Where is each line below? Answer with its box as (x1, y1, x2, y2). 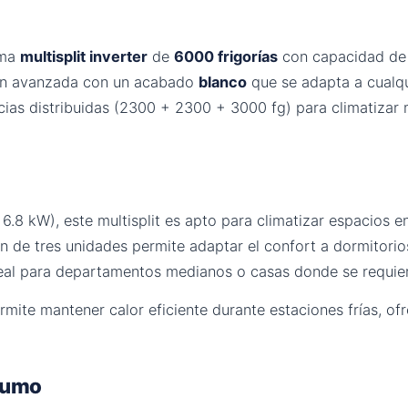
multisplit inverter (20, 46, 148, 66)
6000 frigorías (174, 46, 278, 66)
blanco (199, 72, 247, 91)
